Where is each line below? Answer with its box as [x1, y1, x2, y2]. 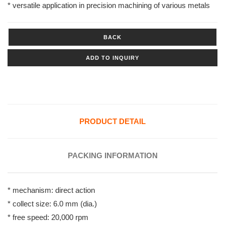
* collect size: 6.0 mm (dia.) [8, 199, 97, 208]
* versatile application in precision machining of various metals [8, 1, 210, 10]
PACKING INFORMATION [67, 151, 158, 160]
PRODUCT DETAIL [79, 117, 146, 126]
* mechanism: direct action [8, 186, 95, 195]
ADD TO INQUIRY [86, 55, 139, 61]
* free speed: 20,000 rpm [8, 213, 88, 222]
